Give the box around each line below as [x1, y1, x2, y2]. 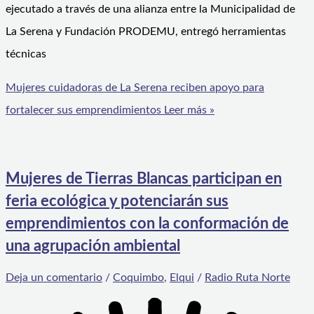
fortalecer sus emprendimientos [6, 104, 161, 116]
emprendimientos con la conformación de [6, 216, 289, 232]
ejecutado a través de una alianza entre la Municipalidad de [6, 3, 295, 15]
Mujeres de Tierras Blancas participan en [6, 171, 282, 187]
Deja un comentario [6, 272, 102, 284]
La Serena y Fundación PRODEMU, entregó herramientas [6, 25, 286, 37]
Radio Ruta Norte [205, 272, 290, 284]
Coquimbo [113, 272, 164, 284]
